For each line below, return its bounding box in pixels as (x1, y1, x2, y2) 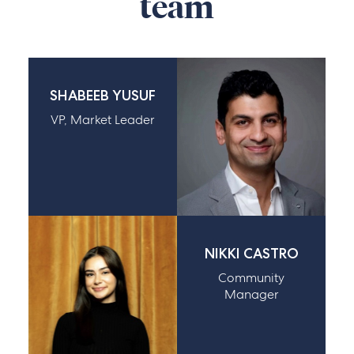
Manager (224, 285, 279, 303)
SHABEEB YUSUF (49, 86, 156, 104)
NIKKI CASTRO (204, 244, 299, 262)
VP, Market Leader (50, 111, 155, 128)
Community (218, 269, 285, 286)
